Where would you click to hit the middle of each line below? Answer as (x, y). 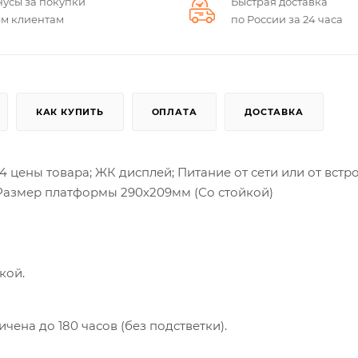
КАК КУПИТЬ (70, 111)
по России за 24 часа (287, 19)
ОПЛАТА (174, 111)
